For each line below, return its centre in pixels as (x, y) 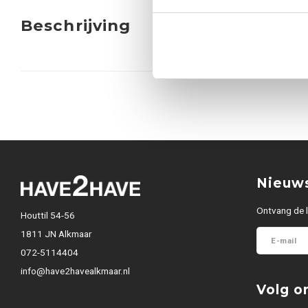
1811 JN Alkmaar (56, 234)
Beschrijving (76, 25)
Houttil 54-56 (48, 215)
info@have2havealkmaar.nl (75, 271)
